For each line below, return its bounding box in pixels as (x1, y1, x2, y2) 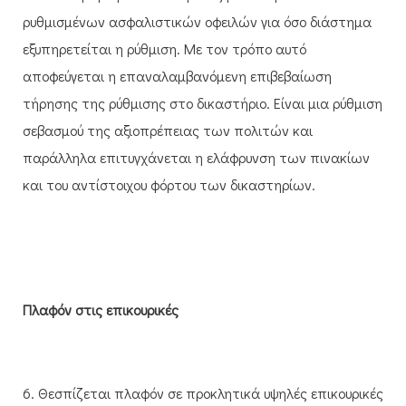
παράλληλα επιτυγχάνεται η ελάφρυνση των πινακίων (23, 147, 370, 167)
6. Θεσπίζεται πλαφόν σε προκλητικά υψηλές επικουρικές (23, 382, 383, 402)
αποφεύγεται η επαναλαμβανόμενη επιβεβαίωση (23, 65, 332, 85)
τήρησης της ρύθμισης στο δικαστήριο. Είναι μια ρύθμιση (23, 92, 382, 112)
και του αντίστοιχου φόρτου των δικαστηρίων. (23, 174, 315, 194)
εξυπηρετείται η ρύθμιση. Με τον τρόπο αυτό (23, 38, 306, 58)
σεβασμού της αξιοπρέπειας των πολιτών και (23, 120, 313, 140)
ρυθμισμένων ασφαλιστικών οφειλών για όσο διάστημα (23, 11, 372, 31)
